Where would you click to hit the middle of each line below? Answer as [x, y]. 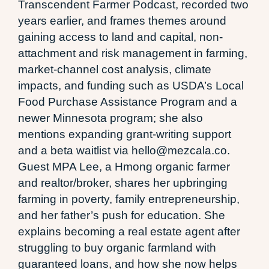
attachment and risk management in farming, [133, 53]
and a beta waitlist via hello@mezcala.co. [124, 150]
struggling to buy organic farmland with [117, 247]
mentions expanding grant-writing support [125, 134]
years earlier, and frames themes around [122, 20]
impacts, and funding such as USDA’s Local [131, 85]
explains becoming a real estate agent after [129, 231]
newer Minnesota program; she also [110, 118]
